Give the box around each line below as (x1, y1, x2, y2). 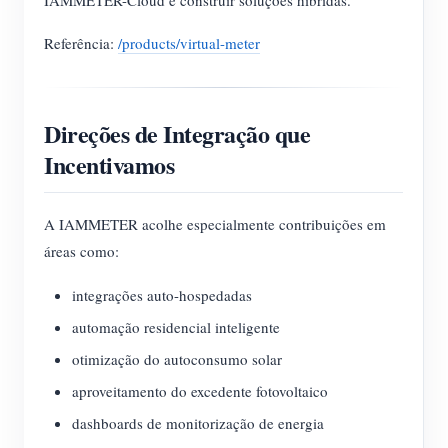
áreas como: (44, 241, 119, 261)
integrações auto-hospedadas (72, 285, 252, 305)
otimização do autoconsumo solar (72, 349, 282, 369)
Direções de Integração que (44, 116, 311, 151)
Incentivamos (44, 147, 175, 182)
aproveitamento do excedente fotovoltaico (72, 381, 328, 401)
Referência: (44, 33, 118, 53)
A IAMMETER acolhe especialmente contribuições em (44, 214, 386, 234)
